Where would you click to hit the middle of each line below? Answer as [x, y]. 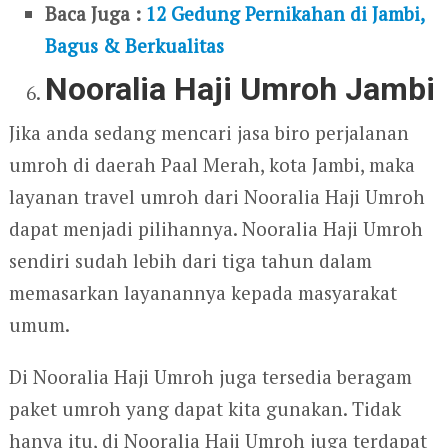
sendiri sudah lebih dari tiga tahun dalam [190, 260]
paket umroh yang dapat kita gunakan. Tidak [204, 408]
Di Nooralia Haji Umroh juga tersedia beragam [210, 376]
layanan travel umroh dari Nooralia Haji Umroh [216, 196]
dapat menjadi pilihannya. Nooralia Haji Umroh [215, 228]
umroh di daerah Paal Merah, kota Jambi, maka [211, 164]
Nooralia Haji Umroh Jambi [240, 88]
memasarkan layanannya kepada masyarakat [202, 292]
